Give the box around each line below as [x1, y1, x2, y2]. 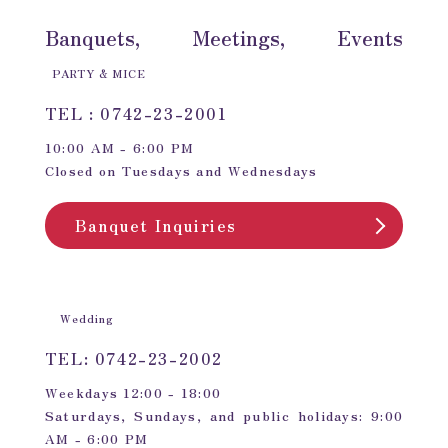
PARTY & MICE [51, 65, 146, 82]
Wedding [59, 310, 115, 327]
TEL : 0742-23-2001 [44, 101, 228, 126]
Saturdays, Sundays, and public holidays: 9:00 [44, 406, 404, 426]
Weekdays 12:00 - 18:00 [44, 383, 222, 403]
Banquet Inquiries [74, 213, 237, 238]
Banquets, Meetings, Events [44, 23, 404, 53]
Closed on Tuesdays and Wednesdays [44, 161, 318, 181]
